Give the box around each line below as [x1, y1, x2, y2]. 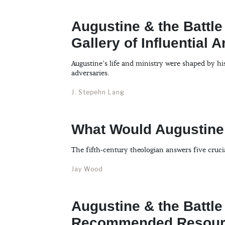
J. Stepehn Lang [71, 88, 125, 96]
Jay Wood [71, 165, 103, 173]
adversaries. [71, 69, 109, 78]
